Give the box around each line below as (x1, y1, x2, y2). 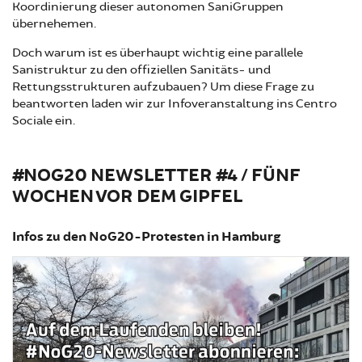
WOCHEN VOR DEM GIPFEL (12, 184, 242, 208)
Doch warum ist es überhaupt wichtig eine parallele (12, 44, 303, 61)
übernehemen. (12, 15, 96, 32)
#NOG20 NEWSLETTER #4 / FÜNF (12, 163, 301, 187)
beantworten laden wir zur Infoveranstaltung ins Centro (12, 95, 337, 112)
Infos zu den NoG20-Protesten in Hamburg (12, 228, 280, 246)
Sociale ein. (12, 112, 75, 128)
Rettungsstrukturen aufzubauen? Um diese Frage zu (12, 78, 314, 95)
